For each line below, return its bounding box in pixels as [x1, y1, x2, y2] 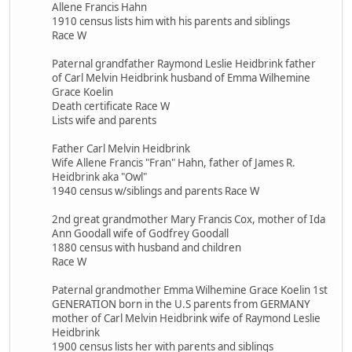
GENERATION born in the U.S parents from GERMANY [52, 296, 310, 311]
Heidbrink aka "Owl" [52, 169, 147, 184]
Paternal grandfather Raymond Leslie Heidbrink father [52, 56, 316, 71]
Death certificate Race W [52, 98, 170, 113]
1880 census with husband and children [52, 240, 241, 255]
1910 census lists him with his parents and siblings [52, 13, 290, 28]
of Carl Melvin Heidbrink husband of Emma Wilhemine [52, 70, 310, 85]
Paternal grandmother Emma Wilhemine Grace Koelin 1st [52, 282, 328, 297]
